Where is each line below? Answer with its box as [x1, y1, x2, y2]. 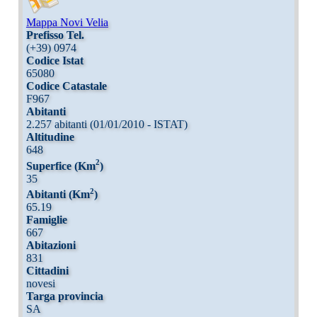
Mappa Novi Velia [25, 16, 108, 29]
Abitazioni [25, 238, 76, 251]
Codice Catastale [25, 80, 107, 93]
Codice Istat [25, 54, 83, 67]
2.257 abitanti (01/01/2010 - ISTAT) [25, 118, 188, 131]
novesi [25, 277, 55, 289]
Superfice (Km [25, 159, 96, 172]
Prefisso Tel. [25, 29, 84, 42]
